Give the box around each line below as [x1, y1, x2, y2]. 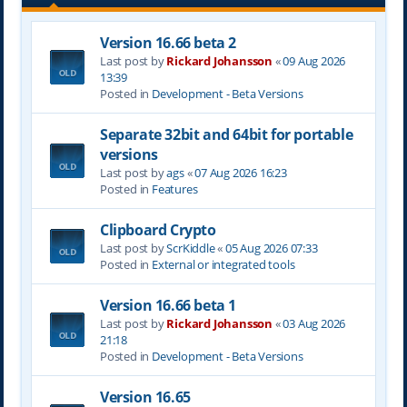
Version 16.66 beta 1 [99, 294, 236, 315]
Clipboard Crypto [99, 219, 216, 240]
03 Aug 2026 [283, 314, 346, 332]
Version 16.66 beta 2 [99, 32, 236, 53]
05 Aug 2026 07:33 [224, 239, 318, 256]
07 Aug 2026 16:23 [194, 164, 287, 181]
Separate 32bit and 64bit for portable [99, 124, 353, 144]
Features [151, 180, 198, 197]
